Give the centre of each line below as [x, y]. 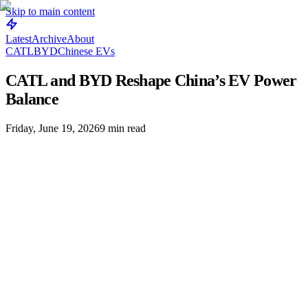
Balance [32, 99]
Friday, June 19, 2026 [53, 128]
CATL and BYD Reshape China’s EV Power [151, 80]
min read [125, 128]
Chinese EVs [86, 51]
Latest [19, 39]
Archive [49, 39]
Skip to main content [50, 11]
